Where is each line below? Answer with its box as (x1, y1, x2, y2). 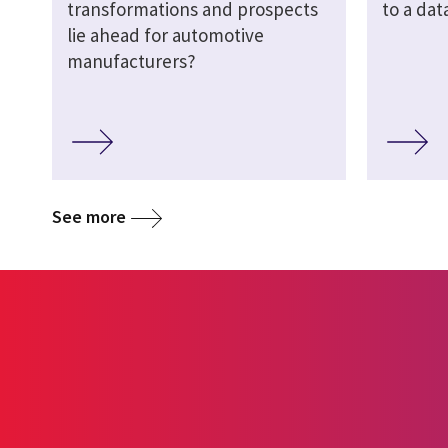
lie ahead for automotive (67, 23, 264, 48)
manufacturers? (67, 49, 196, 74)
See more (52, 204, 126, 228)
